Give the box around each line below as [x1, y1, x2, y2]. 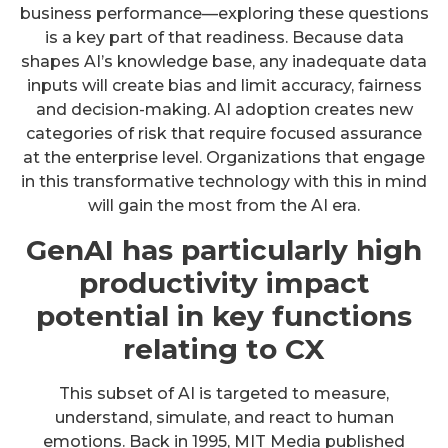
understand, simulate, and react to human [54, 408, 394, 428]
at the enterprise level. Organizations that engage [23, 148, 425, 168]
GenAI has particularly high [26, 233, 422, 268]
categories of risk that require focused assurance [26, 124, 422, 144]
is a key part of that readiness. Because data [44, 28, 404, 48]
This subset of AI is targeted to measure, [59, 384, 389, 404]
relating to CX [123, 332, 325, 367]
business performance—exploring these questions [19, 4, 429, 24]
